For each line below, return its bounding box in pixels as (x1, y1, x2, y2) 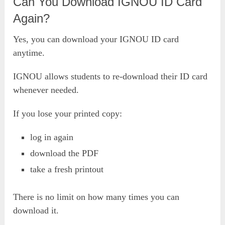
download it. (13, 205, 59, 216)
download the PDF (30, 148, 99, 158)
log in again (30, 132, 74, 142)
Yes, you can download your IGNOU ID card (13, 34, 179, 44)
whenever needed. (13, 85, 79, 95)
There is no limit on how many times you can (13, 192, 180, 202)
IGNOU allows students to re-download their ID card (13, 71, 208, 81)
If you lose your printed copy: (13, 108, 123, 119)
